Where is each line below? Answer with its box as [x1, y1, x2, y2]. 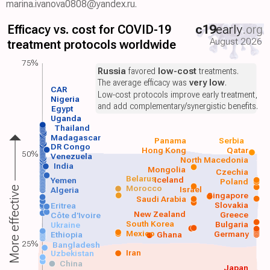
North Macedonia [180, 155, 248, 165]
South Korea [126, 219, 175, 229]
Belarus [126, 174, 157, 184]
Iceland [154, 174, 184, 184]
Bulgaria [215, 219, 249, 230]
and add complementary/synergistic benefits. [97, 101, 258, 112]
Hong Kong [141, 145, 186, 155]
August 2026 [210, 36, 263, 48]
